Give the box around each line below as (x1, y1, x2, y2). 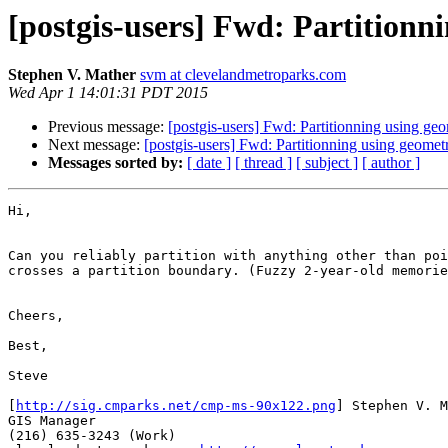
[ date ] (187, 154, 231, 172)
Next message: (48, 136, 144, 154)
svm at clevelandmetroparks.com (140, 66, 346, 84)
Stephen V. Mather (8, 66, 136, 84)
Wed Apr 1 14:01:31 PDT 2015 (8, 84, 208, 102)
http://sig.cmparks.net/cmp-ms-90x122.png (16, 398, 336, 414)
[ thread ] (235, 154, 292, 172)
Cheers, (8, 308, 64, 324)
